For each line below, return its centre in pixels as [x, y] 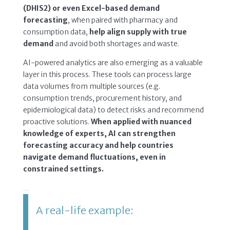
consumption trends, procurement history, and [102, 98]
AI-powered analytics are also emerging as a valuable [113, 62]
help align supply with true [138, 32]
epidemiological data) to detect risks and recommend [113, 110]
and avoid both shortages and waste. [116, 43]
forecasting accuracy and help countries [98, 145]
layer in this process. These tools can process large [107, 74]
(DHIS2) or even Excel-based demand [91, 8]
